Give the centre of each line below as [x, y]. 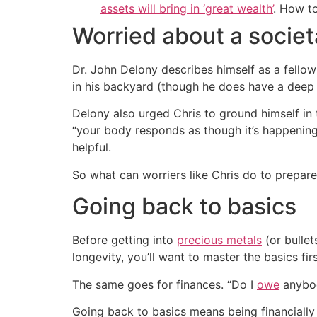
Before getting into [125, 240]
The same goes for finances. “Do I [165, 284]
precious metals [219, 240]
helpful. [92, 148]
